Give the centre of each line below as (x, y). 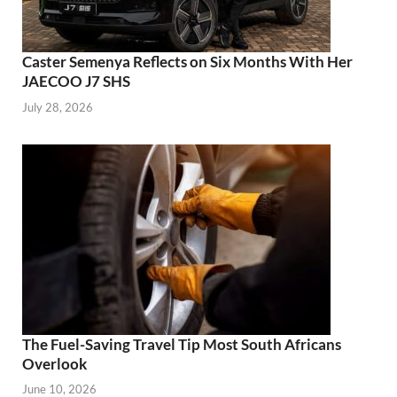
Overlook (54, 363)
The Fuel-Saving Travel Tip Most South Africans (182, 344)
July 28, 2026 (58, 107)
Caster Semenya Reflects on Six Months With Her (187, 62)
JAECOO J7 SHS (76, 82)
